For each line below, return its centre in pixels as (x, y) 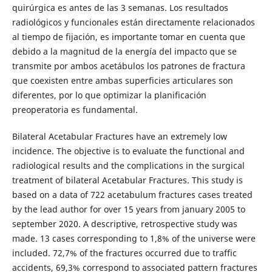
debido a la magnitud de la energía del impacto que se (124, 51)
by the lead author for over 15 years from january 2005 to (128, 209)
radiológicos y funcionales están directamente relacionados (133, 22)
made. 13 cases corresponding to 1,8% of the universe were (134, 238)
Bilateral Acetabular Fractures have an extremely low (119, 136)
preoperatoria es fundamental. (75, 109)
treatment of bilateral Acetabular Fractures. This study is (127, 180)
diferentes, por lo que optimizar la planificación (109, 95)
